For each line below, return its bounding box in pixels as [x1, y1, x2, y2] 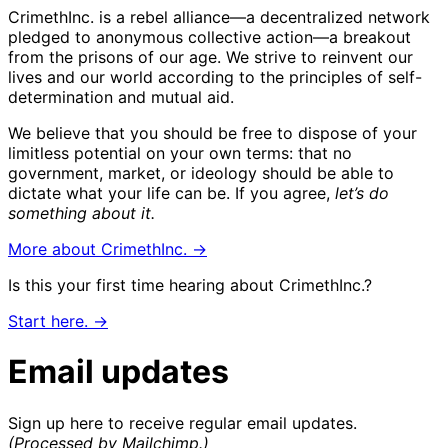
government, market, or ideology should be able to [8, 162, 394, 183]
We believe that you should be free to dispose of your [8, 122, 417, 143]
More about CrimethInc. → [8, 238, 207, 259]
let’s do [335, 182, 389, 203]
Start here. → [8, 310, 108, 331]
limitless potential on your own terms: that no [8, 142, 352, 163]
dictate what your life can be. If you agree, [8, 182, 335, 203]
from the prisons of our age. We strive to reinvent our [8, 46, 413, 67]
